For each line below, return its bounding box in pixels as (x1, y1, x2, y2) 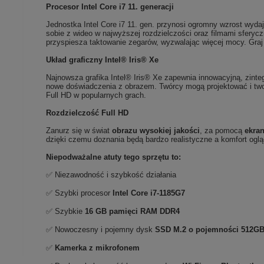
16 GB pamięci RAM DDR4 (85, 207, 180, 216)
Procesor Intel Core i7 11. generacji (46, 2, 174, 12)
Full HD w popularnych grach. (46, 91, 147, 100)
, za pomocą (200, 126, 245, 136)
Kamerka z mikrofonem (55, 243, 140, 253)
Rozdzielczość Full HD (46, 108, 129, 118)
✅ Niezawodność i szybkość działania (46, 170, 177, 180)
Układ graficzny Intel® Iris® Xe (46, 55, 159, 65)
